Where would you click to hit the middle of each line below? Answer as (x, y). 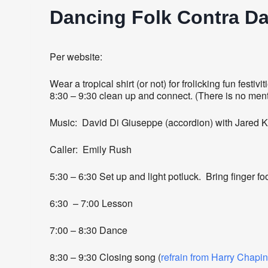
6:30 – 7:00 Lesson (91, 203)
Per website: (76, 56)
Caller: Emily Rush (91, 149)
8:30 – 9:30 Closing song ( (105, 257)
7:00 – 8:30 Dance (89, 230)
